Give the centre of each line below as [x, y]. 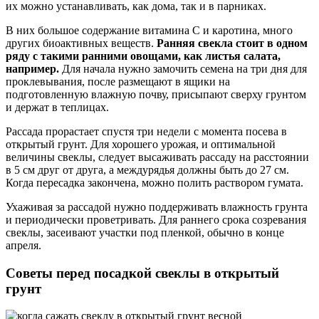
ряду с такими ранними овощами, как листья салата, [143, 56]
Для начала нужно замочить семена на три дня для [183, 69]
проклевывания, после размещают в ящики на [118, 82]
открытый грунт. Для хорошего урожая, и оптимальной [141, 144]
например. [32, 69]
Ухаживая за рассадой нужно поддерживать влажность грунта [157, 207]
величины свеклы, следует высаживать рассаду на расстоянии [157, 157]
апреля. [23, 245]
